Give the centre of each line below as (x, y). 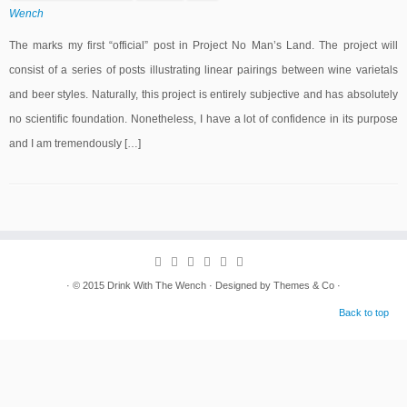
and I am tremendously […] (75, 144)
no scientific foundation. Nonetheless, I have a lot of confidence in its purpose (203, 119)
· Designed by (240, 285)
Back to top (364, 313)
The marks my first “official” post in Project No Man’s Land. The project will (203, 45)
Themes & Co (304, 285)
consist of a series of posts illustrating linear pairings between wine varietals (203, 70)
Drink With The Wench (157, 285)
